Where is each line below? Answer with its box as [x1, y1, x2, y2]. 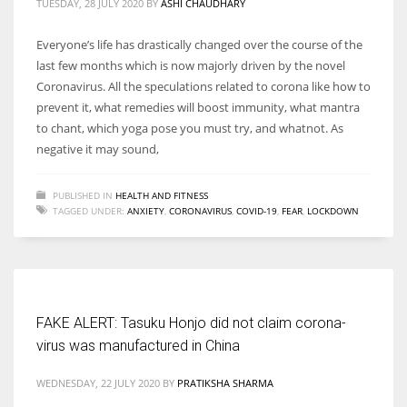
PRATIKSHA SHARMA [177, 375, 273, 390]
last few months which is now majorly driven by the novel [36, 56, 345, 74]
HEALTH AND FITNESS [115, 188, 208, 202]
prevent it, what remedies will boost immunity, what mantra [36, 98, 360, 115]
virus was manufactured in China [36, 336, 240, 354]
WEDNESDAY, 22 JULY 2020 [36, 375, 160, 390]
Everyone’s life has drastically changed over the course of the [36, 35, 362, 53]
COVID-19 [236, 203, 277, 217]
